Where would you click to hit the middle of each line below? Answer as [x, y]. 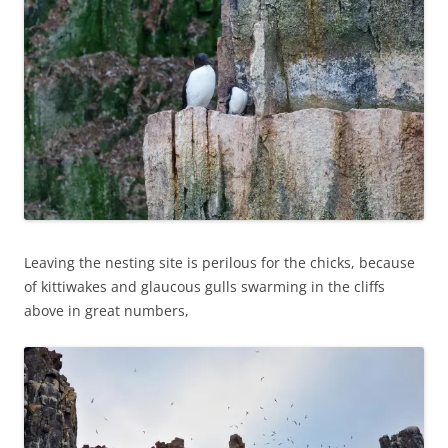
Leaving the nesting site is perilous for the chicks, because [219, 263]
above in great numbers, [106, 311]
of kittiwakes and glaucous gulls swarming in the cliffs [204, 287]
